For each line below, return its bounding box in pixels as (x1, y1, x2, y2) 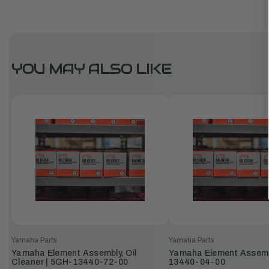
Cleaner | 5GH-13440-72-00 (11, 257, 128, 267)
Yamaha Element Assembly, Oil (11, 248, 136, 258)
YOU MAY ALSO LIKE (11, 59, 172, 79)
